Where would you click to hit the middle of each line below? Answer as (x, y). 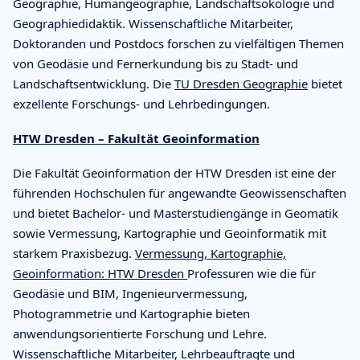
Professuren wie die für (252, 273)
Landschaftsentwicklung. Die (94, 83)
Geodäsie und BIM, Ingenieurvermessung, (130, 293)
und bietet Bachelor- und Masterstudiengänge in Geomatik (176, 213)
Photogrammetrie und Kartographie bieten (131, 313)
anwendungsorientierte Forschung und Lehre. (140, 333)
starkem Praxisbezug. (74, 253)
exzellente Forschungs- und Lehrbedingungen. (141, 103)
